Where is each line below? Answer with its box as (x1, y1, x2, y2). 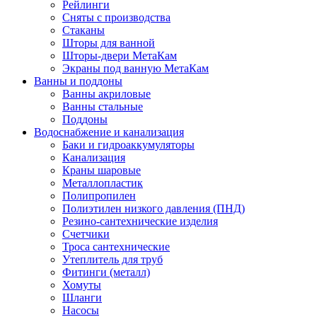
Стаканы (62, 23, 105, 36)
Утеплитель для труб (62, 253, 163, 265)
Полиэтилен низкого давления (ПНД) (62, 202, 245, 214)
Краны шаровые (62, 163, 141, 176)
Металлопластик (62, 176, 143, 189)
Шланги (62, 291, 102, 304)
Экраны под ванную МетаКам (62, 62, 209, 74)
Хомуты (62, 278, 101, 291)
